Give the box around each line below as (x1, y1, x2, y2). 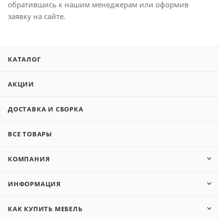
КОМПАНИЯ (8, 154, 50, 164)
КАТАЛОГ (8, 55, 41, 64)
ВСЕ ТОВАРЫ (8, 130, 52, 139)
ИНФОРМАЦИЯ (8, 179, 61, 189)
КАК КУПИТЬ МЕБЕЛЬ (8, 204, 83, 214)
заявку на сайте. (8, 11, 66, 22)
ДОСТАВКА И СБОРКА (8, 105, 84, 114)
